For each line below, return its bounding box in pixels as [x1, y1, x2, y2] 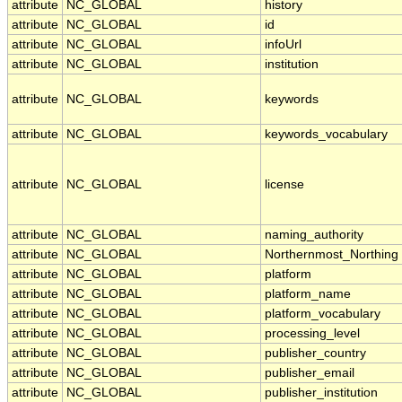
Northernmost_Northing [265, 248, 398, 262]
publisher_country [265, 346, 366, 361]
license [265, 178, 304, 192]
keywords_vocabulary [265, 127, 388, 142]
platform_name [265, 287, 351, 301]
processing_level [265, 327, 360, 341]
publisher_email [265, 366, 354, 380]
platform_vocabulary [265, 307, 380, 321]
